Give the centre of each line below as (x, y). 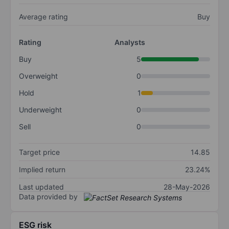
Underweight (40, 110)
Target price (39, 152)
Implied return (42, 170)
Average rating (43, 17)
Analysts (130, 42)
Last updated (41, 187)
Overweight (38, 76)
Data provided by (48, 197)
